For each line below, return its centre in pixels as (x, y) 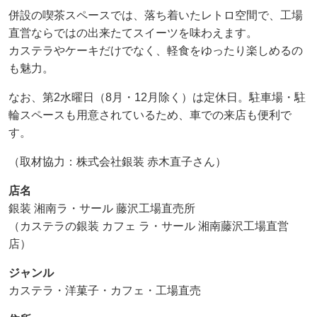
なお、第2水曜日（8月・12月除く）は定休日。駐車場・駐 (157, 97)
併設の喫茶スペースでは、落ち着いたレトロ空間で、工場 (156, 15)
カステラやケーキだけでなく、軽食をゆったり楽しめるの (156, 50)
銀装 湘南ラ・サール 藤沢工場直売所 (102, 208)
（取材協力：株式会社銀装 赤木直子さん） (117, 161)
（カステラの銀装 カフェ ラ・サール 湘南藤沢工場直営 (149, 226)
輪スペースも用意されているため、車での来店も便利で (150, 115)
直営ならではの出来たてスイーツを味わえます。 (133, 33)
